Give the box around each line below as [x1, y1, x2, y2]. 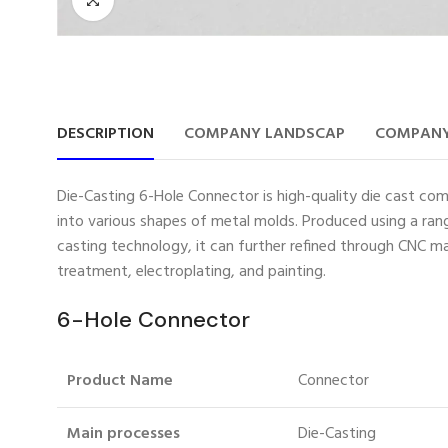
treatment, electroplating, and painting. [57, 258, 326, 285]
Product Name [67, 367, 173, 394]
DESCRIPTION [57, 120, 154, 147]
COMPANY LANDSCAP [184, 120, 345, 147]
